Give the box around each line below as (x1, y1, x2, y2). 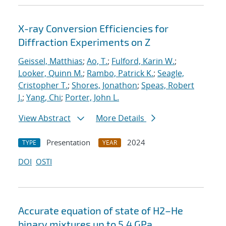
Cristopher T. (18, 80, 68, 91)
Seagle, (157, 68, 184, 79)
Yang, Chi (26, 92, 61, 103)
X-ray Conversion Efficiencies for (18, 22, 168, 35)
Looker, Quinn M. (18, 68, 83, 79)
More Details (96, 112, 146, 124)
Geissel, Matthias (18, 55, 83, 67)
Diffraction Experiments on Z (18, 36, 150, 48)
